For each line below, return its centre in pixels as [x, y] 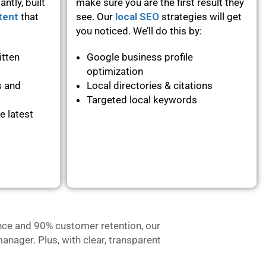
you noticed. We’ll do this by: [140, 31]
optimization [115, 71]
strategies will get [200, 16]
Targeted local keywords [142, 99]
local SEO [137, 16]
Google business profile [140, 57]
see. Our [96, 16]
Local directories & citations [150, 85]
